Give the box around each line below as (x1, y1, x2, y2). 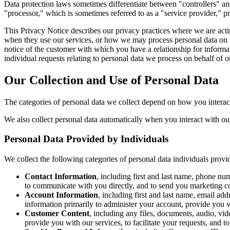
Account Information (25, 190, 98, 199)
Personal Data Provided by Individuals (4, 133, 168, 145)
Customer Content (25, 208, 89, 218)
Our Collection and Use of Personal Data (4, 73, 219, 87)
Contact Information (25, 171, 97, 181)
